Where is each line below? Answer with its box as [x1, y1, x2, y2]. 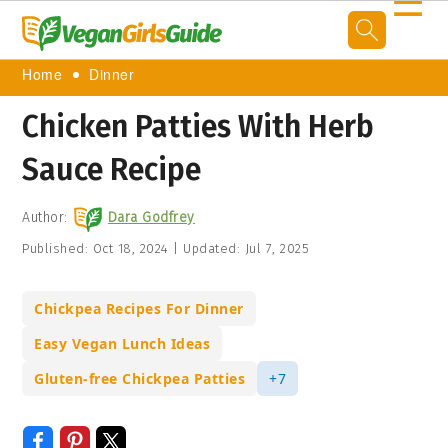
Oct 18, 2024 [92, 241, 169, 256]
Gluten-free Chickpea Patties [34, 369, 246, 388]
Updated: [178, 241, 245, 256]
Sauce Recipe [22, 152, 202, 188]
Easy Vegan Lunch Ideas [34, 334, 211, 353]
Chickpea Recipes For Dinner [34, 299, 244, 318]
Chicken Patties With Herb [22, 109, 375, 145]
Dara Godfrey [107, 209, 195, 226]
